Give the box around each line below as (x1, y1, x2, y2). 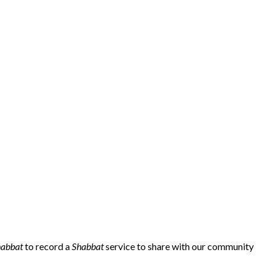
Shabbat (72, 240, 104, 252)
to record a (23, 240, 72, 252)
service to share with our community (104, 240, 254, 252)
